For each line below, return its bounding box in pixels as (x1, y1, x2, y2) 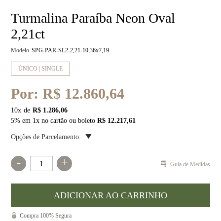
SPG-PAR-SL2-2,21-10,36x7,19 (32, 47, 110, 54)
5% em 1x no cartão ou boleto (11, 117, 98, 124)
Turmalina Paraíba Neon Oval (11, 10, 176, 26)
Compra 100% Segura (20, 212, 72, 219)
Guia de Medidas (168, 160, 210, 168)
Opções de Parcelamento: (11, 133, 81, 141)
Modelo (11, 47, 30, 54)
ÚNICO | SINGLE (18, 65, 63, 72)
